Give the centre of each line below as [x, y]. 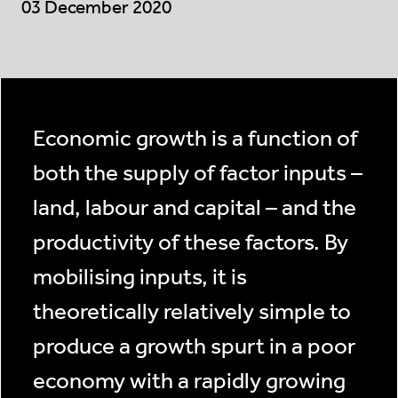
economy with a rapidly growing [189, 381]
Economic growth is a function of [195, 139]
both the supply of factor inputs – [198, 173]
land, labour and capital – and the [195, 208]
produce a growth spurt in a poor [194, 346]
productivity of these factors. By [191, 243]
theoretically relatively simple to [192, 312]
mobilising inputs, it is [140, 277]
